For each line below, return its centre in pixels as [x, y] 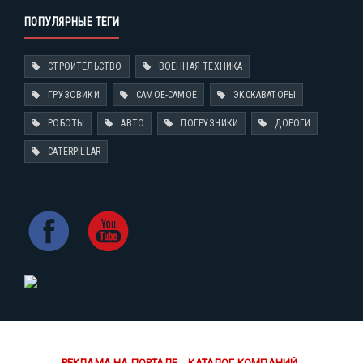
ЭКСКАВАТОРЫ [265, 95]
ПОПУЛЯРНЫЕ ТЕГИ [72, 22]
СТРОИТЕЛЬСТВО [85, 67]
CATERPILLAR [75, 152]
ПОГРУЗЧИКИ [210, 124]
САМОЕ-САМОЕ [167, 95]
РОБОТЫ [66, 124]
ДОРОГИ [293, 124]
